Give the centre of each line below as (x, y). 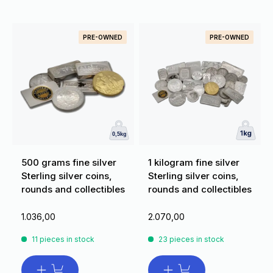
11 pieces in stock (63, 239)
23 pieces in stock (191, 239)
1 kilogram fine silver (194, 163)
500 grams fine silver (69, 163)
